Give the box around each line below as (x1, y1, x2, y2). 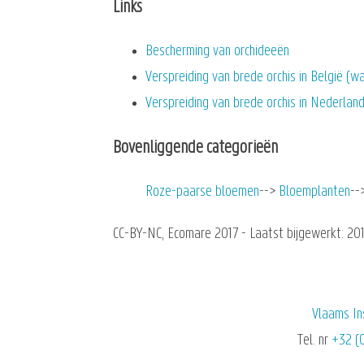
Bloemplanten (279, 184, 351, 201)
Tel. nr (297, 332, 331, 349)
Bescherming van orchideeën (145, 44, 290, 60)
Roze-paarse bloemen (145, 184, 260, 201)
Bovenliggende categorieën (113, 138, 279, 158)
